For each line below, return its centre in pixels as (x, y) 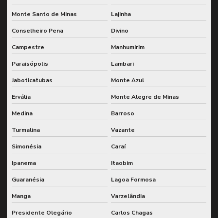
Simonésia (27, 146)
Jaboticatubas (32, 80)
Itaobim (122, 163)
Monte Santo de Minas (44, 14)
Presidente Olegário (42, 212)
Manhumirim (127, 47)
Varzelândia (128, 196)
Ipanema (24, 163)
